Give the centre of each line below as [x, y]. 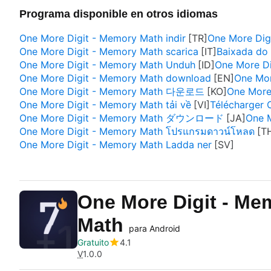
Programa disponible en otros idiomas [119, 14]
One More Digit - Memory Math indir [103, 38]
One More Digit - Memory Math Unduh [107, 65]
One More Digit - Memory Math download [115, 78]
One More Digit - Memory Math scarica [109, 51]
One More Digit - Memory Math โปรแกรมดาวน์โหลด [137, 131]
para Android [155, 228]
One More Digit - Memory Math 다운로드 [112, 91]
